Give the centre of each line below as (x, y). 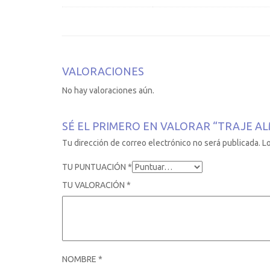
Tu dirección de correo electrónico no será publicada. (161, 143)
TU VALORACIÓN (94, 185)
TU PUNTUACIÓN (95, 167)
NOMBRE (80, 259)
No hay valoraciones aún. (108, 91)
